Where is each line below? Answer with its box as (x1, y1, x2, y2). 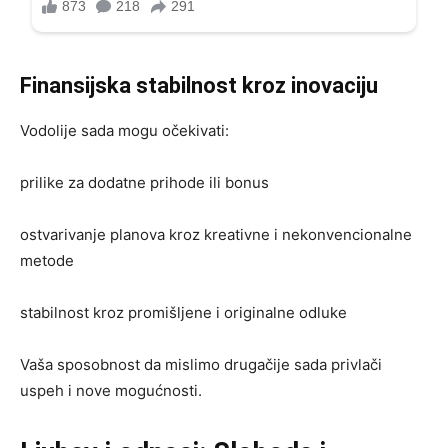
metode (20, 250, 74, 270)
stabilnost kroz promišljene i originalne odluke (20, 302, 347, 322)
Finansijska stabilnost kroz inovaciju (20, 72, 378, 98)
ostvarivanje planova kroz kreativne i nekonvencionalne (20, 224, 412, 244)
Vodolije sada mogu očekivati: (20, 120, 229, 140)
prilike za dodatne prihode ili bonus (20, 172, 269, 192)
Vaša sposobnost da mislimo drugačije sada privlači (20, 354, 382, 374)
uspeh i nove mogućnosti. (20, 380, 202, 400)
